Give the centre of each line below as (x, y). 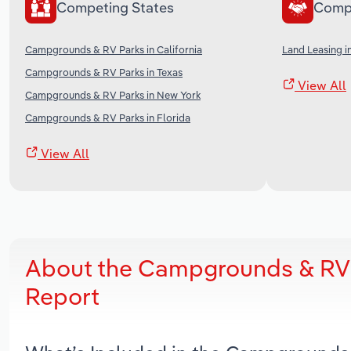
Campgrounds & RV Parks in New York (113, 94)
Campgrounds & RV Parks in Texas (104, 72)
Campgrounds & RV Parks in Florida (108, 117)
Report (62, 296)
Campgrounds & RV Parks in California (114, 49)
